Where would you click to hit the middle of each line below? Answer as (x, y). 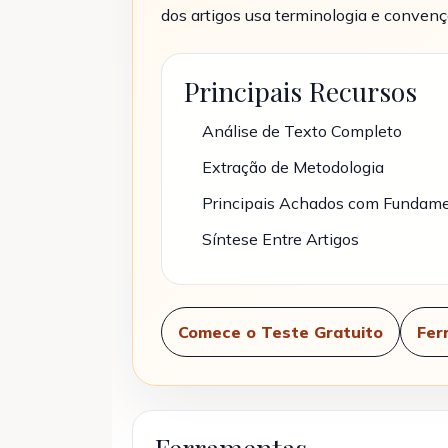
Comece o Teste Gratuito (280, 332)
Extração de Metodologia (293, 167)
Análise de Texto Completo (302, 131)
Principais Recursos (300, 91)
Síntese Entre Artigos (280, 239)
